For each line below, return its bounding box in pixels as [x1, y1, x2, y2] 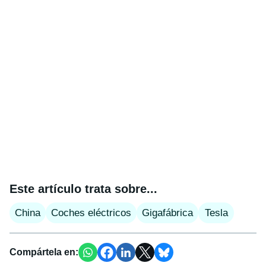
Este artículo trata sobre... [9, 182, 157, 195]
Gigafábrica [142, 207, 193, 218]
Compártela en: [9, 246, 78, 257]
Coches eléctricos [51, 207, 131, 218]
